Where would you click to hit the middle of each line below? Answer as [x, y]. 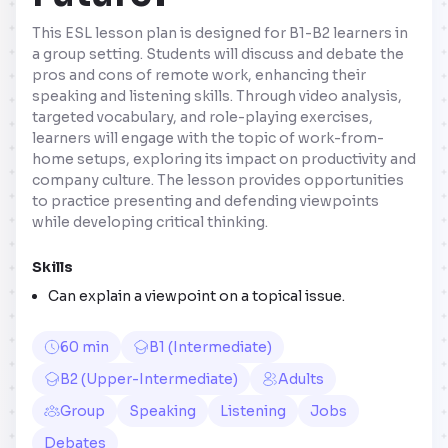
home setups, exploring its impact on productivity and [224, 158]
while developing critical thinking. [150, 221]
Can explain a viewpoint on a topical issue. [196, 295]
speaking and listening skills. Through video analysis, [217, 95]
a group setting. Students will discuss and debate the [218, 53]
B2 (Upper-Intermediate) [149, 378]
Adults [301, 378]
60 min [84, 346]
